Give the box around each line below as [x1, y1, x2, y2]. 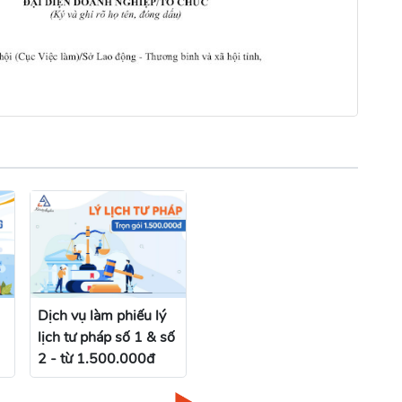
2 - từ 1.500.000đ [38, 348, 154, 369]
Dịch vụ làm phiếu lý [38, 305, 166, 326]
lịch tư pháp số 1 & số [38, 327, 175, 347]
